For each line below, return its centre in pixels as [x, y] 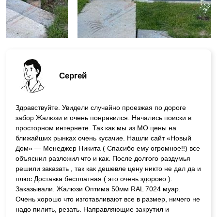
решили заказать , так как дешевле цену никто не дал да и [108, 168]
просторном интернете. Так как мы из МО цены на [96, 128]
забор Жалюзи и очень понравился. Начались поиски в [103, 117]
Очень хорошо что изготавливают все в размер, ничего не [108, 199]
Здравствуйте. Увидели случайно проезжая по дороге [101, 107]
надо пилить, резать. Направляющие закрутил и [92, 209]
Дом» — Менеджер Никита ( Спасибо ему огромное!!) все [108, 148]
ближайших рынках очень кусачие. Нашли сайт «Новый [103, 138]
